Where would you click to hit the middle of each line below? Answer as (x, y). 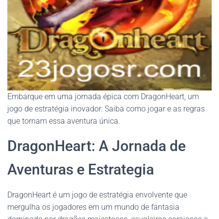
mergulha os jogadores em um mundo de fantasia (93, 207)
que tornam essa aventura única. (64, 121)
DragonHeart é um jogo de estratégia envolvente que (97, 195)
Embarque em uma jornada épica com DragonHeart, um (103, 97)
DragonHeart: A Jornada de (97, 146)
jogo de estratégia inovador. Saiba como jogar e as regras (106, 109)
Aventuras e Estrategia (81, 169)
